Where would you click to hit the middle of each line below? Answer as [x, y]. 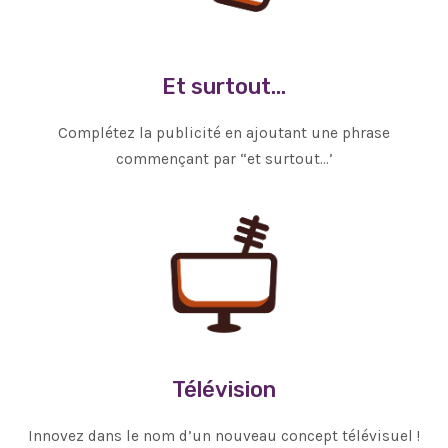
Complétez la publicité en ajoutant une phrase [224, 133]
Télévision [224, 389]
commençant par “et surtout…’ [224, 159]
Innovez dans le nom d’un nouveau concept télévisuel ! [224, 435]
